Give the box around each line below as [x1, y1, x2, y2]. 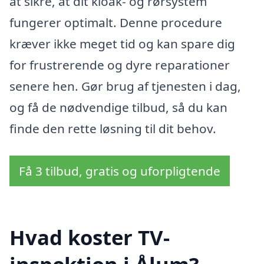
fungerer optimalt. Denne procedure [9, 14, 222, 31]
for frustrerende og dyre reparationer [9, 57, 230, 73]
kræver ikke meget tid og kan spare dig [9, 35, 235, 52]
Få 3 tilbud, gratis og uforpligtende [19, 162, 220, 179]
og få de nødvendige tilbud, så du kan [9, 99, 227, 115]
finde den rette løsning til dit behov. [9, 120, 216, 137]
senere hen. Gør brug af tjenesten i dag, [9, 78, 241, 94]
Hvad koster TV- [9, 223, 170, 252]
